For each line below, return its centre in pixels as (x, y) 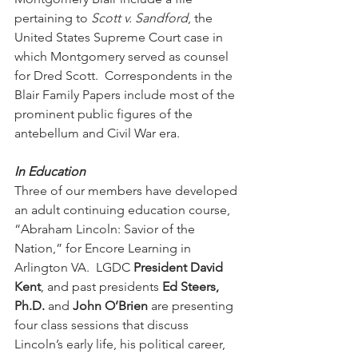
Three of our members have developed (127, 190)
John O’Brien (110, 305)
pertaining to (53, 18)
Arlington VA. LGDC (74, 267)
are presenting (192, 305)
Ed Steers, (192, 286)
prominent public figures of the (105, 113)
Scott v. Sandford (139, 18)
